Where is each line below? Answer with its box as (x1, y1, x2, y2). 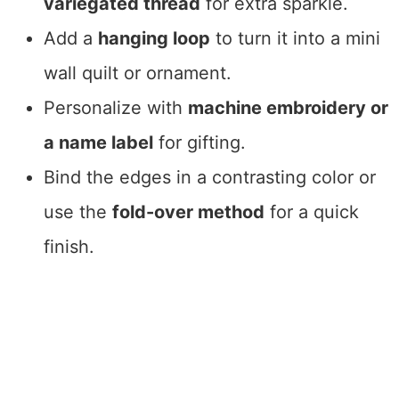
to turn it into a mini (209, 28, 380, 50)
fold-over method (111, 201, 265, 224)
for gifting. (152, 132, 246, 154)
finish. (43, 236, 94, 258)
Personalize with (43, 97, 188, 119)
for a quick (264, 201, 359, 224)
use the (43, 201, 112, 224)
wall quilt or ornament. (43, 62, 232, 85)
